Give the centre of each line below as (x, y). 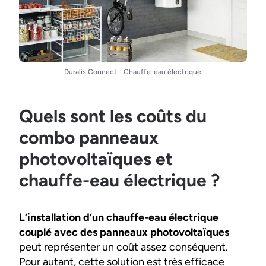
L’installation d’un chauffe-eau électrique (119, 218)
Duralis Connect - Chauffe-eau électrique (133, 72)
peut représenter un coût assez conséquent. (123, 247)
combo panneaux (89, 138)
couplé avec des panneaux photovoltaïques (124, 232)
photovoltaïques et (96, 159)
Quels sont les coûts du (113, 116)
